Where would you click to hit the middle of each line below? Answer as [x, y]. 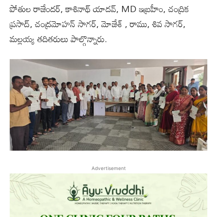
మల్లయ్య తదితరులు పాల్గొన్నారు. [58, 39]
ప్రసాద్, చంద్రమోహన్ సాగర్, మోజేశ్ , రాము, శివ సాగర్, [98, 23]
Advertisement [108, 168]
